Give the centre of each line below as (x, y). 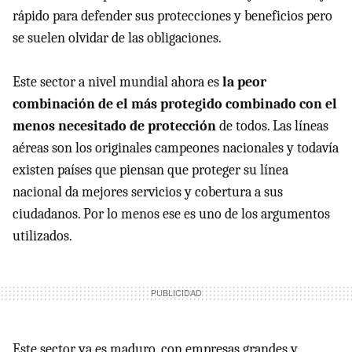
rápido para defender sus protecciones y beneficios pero (172, 16)
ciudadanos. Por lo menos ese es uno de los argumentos (171, 214)
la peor (244, 82)
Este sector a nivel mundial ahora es (117, 82)
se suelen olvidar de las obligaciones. (117, 38)
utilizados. (42, 236)
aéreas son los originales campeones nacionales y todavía (176, 148)
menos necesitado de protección (114, 126)
